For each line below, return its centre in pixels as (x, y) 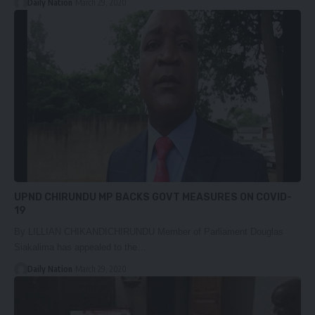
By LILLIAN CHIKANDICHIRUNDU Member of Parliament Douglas (149, 231)
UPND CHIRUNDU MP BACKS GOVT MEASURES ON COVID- (153, 197)
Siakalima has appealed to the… (80, 247)
